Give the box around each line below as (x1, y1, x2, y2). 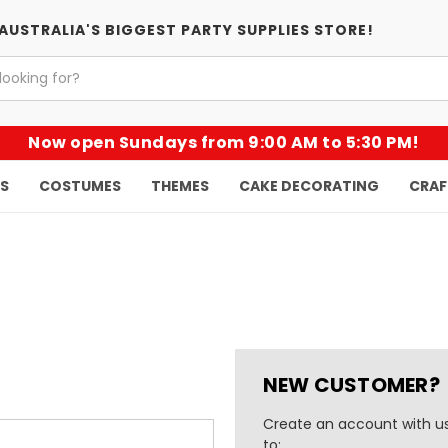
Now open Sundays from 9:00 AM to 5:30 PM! (28, 131, 420, 154)
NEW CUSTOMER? (262, 371, 440, 399)
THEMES (151, 176, 209, 196)
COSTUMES (39, 176, 121, 196)
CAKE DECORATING (239, 176, 379, 196)
